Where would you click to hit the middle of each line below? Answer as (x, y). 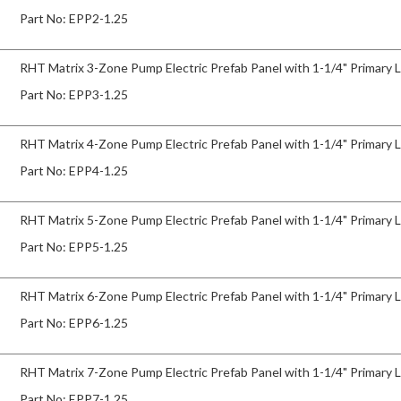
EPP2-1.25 (99, 18)
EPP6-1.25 (99, 322)
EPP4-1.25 (99, 170)
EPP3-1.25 (99, 94)
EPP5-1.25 (99, 246)
